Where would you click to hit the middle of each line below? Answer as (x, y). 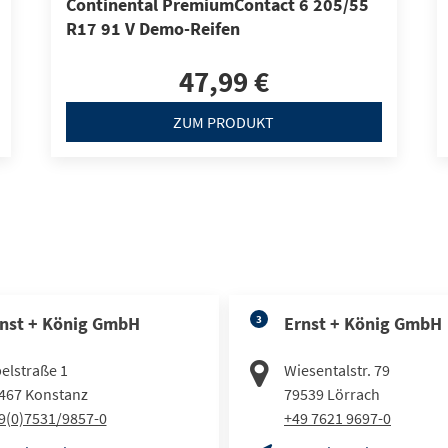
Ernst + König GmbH (363, 323)
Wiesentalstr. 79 (337, 369)
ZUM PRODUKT (224, 121)
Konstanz (56, 393)
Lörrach (353, 393)
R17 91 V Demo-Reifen (152, 29)
